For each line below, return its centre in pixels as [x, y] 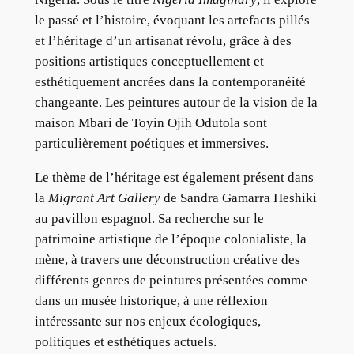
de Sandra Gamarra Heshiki [238, 198]
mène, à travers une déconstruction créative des [167, 260]
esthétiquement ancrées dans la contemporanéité [170, 82]
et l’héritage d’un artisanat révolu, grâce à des [163, 41]
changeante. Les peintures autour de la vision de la [176, 103]
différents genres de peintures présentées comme [171, 280]
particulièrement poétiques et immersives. [151, 144]
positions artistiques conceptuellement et [149, 62]
